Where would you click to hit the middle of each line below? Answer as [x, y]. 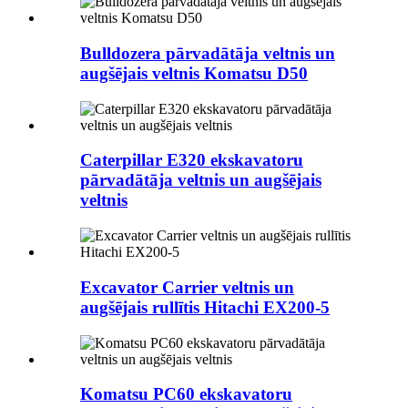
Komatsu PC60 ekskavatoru [186, 394]
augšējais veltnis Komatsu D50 [194, 73]
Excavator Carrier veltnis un [187, 287]
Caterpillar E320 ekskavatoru [192, 160]
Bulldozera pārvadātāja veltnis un [208, 53]
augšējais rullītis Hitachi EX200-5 [205, 307]
